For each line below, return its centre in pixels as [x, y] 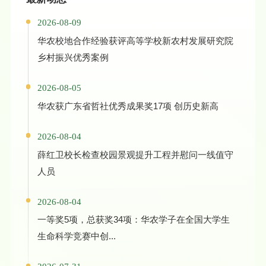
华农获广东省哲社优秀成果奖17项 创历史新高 [196, 106]
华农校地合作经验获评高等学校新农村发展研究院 [135, 41]
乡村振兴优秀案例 [73, 58]
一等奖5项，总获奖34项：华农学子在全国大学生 [133, 220]
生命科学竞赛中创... [76, 236]
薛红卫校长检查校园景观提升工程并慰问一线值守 [135, 154]
